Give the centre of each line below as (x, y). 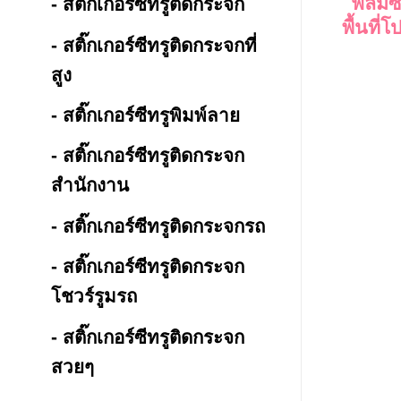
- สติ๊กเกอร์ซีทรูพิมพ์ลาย (145, 115)
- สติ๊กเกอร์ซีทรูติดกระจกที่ (154, 45)
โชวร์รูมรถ (94, 296)
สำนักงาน (90, 185)
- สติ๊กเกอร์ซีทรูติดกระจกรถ (158, 226)
